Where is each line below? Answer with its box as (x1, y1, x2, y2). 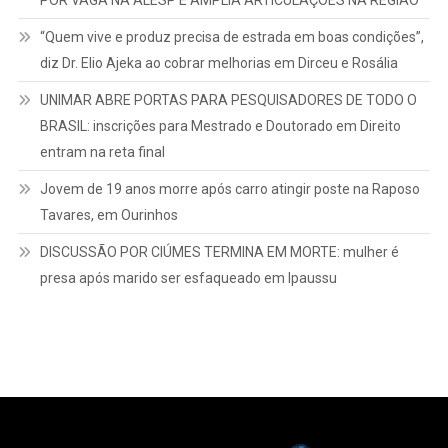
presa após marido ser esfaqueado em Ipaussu (39, 270, 337, 287)
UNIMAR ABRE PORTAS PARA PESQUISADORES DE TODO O (39, 92, 417, 109)
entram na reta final (39, 144, 165, 161)
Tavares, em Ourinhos (39, 207, 178, 224)
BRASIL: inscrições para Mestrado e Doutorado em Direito (39, 118, 401, 135)
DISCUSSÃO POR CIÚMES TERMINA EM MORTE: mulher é (39, 244, 399, 261)
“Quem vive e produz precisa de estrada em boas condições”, (39, 29, 424, 46)
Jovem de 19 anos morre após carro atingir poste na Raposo (39, 181, 420, 198)
